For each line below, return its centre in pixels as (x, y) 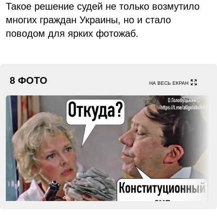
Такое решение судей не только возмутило (103, 7)
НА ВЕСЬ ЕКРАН (169, 83)
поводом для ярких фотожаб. (72, 34)
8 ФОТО (29, 81)
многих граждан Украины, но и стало (88, 20)
